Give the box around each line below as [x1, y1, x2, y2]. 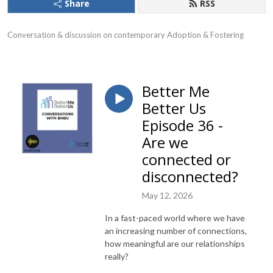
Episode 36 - [142, 115, 223, 135]
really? [105, 250, 129, 261]
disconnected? [142, 166, 238, 186]
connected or [142, 149, 231, 169]
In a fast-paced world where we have [105, 212, 245, 223]
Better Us [142, 98, 206, 118]
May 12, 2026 [142, 190, 193, 200]
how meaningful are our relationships [105, 238, 245, 249]
